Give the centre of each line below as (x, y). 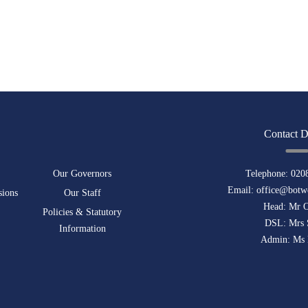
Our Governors (82, 174)
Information (82, 229)
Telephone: (268, 174)
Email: (242, 190)
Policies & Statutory (82, 212)
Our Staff (82, 193)
